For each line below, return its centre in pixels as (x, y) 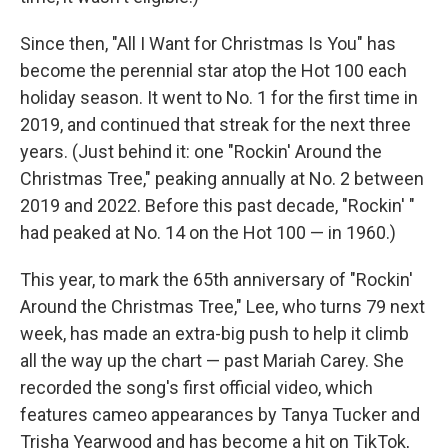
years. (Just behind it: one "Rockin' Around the (201, 152)
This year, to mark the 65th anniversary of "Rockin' (216, 280)
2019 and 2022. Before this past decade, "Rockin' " (217, 206)
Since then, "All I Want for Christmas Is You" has (208, 44)
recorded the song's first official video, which (196, 388)
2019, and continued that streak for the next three (215, 125)
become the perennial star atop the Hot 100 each (213, 71)
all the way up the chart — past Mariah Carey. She (212, 361)
